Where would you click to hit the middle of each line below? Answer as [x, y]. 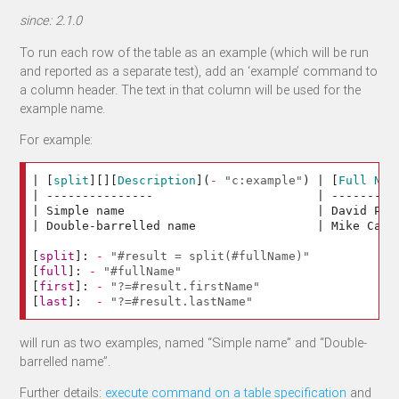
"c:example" [264, 180]
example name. [63, 108]
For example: [57, 140]
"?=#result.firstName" [186, 286]
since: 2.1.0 [51, 20]
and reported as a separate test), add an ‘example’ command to [199, 70]
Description [157, 180]
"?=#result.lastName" [182, 301]
